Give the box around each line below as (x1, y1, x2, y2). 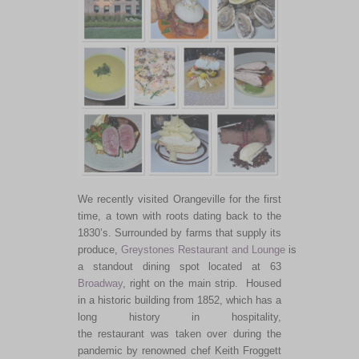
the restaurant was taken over (77, 327, 228, 340)
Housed (237, 276, 282, 289)
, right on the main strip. (122, 276, 238, 289)
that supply (215, 226, 268, 239)
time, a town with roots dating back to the (77, 209, 282, 222)
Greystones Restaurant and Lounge (120, 243, 285, 256)
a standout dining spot (77, 260, 209, 272)
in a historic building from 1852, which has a (77, 293, 282, 306)
